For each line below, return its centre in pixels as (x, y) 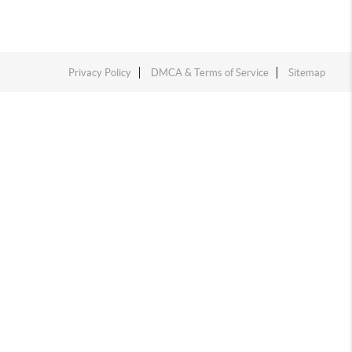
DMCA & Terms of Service (210, 73)
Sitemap (307, 73)
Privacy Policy (100, 73)
